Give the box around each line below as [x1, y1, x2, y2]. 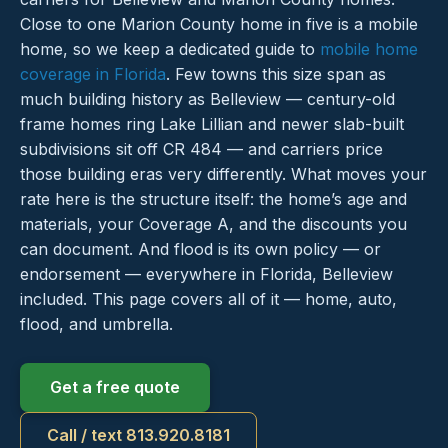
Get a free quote [50, 377, 180, 398]
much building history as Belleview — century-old [20, 89, 395, 110]
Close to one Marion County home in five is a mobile [20, 14, 418, 35]
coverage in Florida [20, 64, 166, 85]
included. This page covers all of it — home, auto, [20, 289, 397, 310]
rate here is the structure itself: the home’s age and [20, 189, 407, 210]
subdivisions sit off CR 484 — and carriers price [20, 139, 383, 160]
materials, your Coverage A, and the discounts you [20, 214, 407, 235]
